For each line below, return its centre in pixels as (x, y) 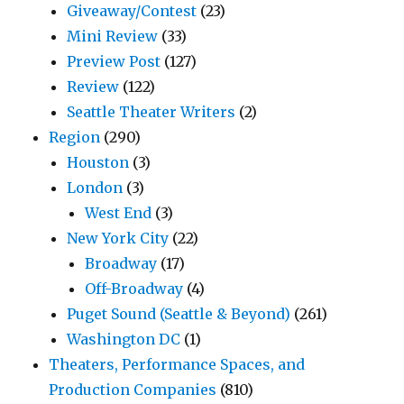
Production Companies (133, 389)
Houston (98, 162)
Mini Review (113, 36)
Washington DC (124, 339)
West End (119, 212)
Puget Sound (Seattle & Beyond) (179, 313)
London (95, 187)
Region (75, 137)
